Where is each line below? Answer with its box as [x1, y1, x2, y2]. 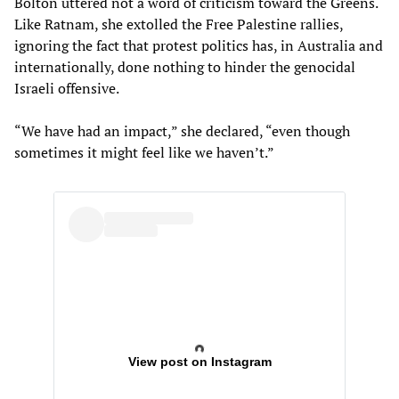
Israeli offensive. [14, 77, 119, 98]
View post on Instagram [127, 354, 272, 369]
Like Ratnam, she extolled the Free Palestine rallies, [14, 13, 343, 34]
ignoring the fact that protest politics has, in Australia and [14, 35, 383, 55]
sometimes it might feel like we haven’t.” [14, 142, 274, 162]
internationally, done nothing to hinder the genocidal [14, 56, 355, 77]
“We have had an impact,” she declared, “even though [14, 120, 350, 141]
